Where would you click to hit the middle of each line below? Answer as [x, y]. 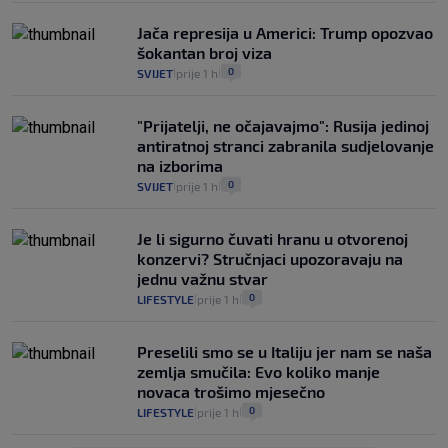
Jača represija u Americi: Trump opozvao [285, 33]
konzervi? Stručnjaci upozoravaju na [270, 259]
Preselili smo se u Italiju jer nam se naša [284, 352]
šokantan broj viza [204, 53]
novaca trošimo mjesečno [231, 392]
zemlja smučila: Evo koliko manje [258, 372]
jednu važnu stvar [202, 279]
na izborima [180, 166]
